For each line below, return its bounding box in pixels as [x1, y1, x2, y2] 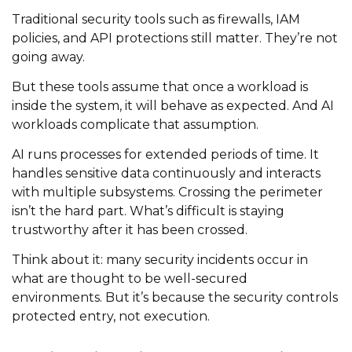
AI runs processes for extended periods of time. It [12, 146, 319, 162]
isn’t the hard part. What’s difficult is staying [12, 203, 284, 218]
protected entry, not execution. [12, 308, 210, 324]
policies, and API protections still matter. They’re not [12, 30, 338, 46]
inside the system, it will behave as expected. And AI [12, 97, 334, 113]
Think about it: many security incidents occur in [12, 251, 308, 267]
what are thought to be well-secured [12, 270, 247, 286]
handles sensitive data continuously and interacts [12, 165, 321, 181]
